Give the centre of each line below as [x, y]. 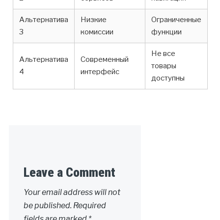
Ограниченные [176, 20]
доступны [168, 78]
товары [164, 66]
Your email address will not [72, 192]
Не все [163, 54]
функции [166, 32]
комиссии [97, 32]
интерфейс [100, 72]
